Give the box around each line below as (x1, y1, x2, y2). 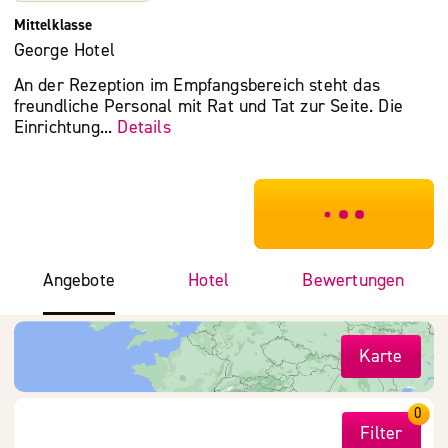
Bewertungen (302, 268, 405, 292)
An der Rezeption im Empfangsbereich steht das (13, 74, 380, 98)
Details (117, 116, 171, 140)
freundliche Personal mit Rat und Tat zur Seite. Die (13, 95, 404, 119)
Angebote (43, 268, 115, 292)
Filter (360, 422, 403, 446)
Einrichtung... (13, 116, 118, 140)
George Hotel (13, 39, 115, 63)
